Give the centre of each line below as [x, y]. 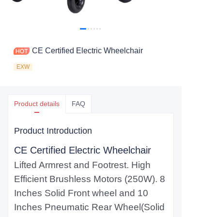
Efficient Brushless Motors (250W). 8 [90, 179]
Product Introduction [53, 131]
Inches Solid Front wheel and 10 [81, 193]
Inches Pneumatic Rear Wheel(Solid [89, 207]
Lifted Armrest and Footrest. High [82, 165]
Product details [37, 104]
